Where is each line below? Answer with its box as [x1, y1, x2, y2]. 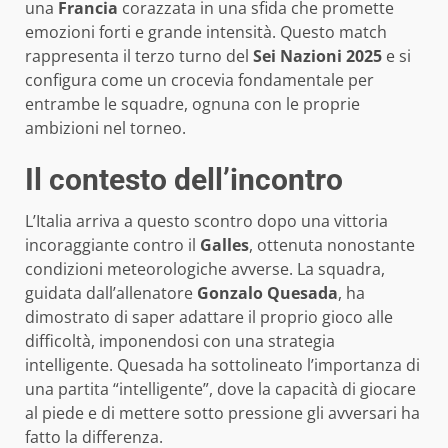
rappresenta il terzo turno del [25, 45, 253, 68]
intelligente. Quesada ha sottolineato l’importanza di [25, 354, 420, 377]
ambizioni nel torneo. [25, 117, 186, 140]
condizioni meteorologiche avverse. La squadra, [25, 258, 385, 281]
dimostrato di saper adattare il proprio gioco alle [25, 306, 393, 329]
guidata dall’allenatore [25, 282, 197, 305]
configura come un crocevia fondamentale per [25, 69, 374, 92]
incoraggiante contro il [25, 234, 200, 257]
